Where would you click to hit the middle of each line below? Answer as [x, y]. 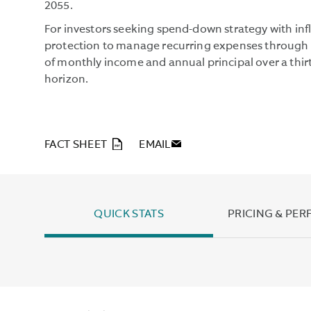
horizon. [67, 80]
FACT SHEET [76, 145]
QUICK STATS [129, 215]
